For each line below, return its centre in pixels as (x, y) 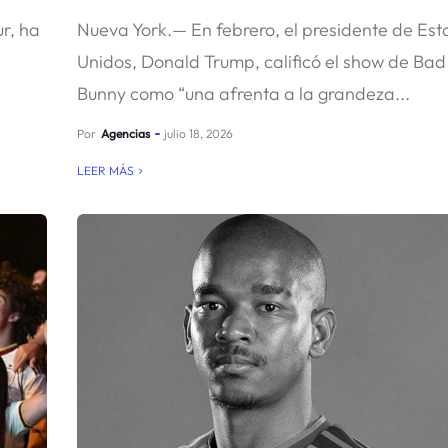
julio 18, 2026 (198, 133)
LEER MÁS (105, 170)
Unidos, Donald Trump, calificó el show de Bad (261, 61)
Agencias (125, 133)
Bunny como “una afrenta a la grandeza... (243, 93)
